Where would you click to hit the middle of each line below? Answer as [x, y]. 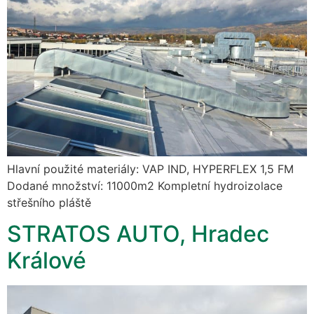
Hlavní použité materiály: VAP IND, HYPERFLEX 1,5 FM [150, 169]
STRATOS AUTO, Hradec [138, 234]
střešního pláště [49, 202]
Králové [47, 261]
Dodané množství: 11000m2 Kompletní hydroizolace [145, 185]
